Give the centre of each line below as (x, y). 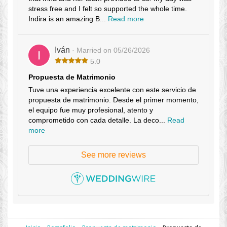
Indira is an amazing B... (68, 19)
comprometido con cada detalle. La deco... (98, 120)
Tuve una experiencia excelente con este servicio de (112, 90)
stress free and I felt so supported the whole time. (108, 9)
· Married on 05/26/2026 (111, 50)
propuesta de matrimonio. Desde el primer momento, (113, 100)
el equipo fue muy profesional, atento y (91, 110)
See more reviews (113, 155)
